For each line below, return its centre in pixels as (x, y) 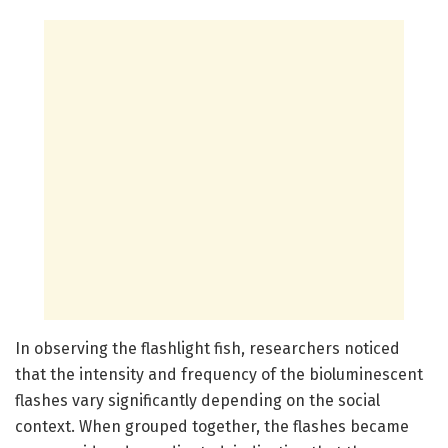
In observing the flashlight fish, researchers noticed (207, 348)
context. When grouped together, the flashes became (212, 426)
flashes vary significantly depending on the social (197, 400)
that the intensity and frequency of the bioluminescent (219, 374)
